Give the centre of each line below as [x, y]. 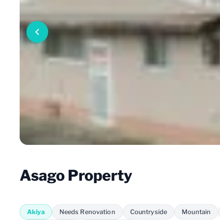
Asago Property [76, 175]
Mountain [196, 212]
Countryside [149, 212]
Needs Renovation [87, 212]
